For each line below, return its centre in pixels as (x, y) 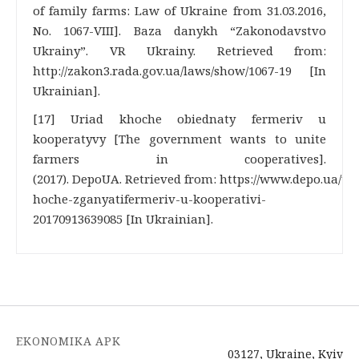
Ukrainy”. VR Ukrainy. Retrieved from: (179, 50)
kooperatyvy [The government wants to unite (179, 139)
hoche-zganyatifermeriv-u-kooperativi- (149, 199)
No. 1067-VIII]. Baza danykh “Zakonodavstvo (179, 30)
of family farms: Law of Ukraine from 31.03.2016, (179, 10)
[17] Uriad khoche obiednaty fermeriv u (179, 119)
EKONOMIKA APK (69, 341)
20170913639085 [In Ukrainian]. (123, 219)
